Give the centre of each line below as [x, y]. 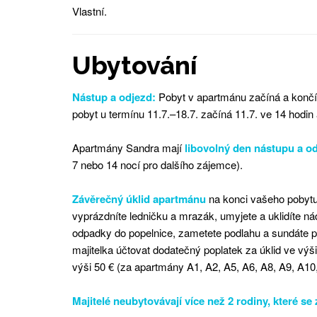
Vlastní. [90, 11]
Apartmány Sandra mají [128, 147]
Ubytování [135, 65]
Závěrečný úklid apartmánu [139, 198]
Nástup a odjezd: [114, 97]
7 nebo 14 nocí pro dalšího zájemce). [157, 164]
